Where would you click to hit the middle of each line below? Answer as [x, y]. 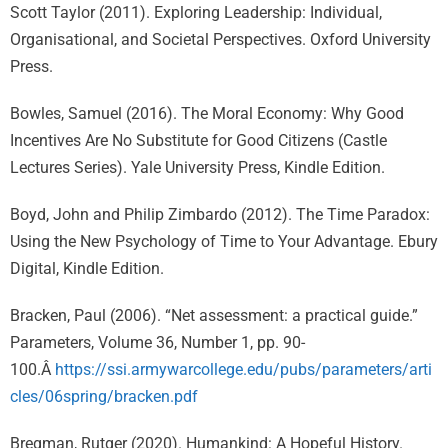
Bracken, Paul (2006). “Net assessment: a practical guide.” [214, 315]
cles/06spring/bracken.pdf [104, 396]
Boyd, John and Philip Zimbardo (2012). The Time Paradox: [220, 214]
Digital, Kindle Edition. [87, 268]
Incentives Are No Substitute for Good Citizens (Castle [198, 140]
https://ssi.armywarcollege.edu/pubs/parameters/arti [243, 369]
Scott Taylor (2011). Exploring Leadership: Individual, [196, 12]
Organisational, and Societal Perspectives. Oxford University [220, 39]
